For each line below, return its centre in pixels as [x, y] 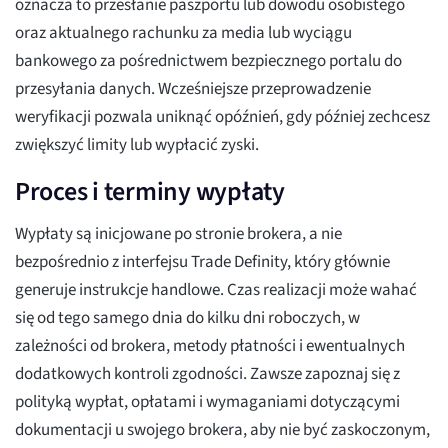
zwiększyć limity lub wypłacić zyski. [137, 145]
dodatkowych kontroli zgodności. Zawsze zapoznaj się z [207, 374]
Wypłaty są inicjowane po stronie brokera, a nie [178, 234]
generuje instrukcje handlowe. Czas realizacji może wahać [216, 290]
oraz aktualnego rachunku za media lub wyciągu [183, 33]
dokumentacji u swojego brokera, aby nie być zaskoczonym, [222, 430]
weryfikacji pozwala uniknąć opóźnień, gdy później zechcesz [222, 117]
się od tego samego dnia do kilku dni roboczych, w [187, 318]
